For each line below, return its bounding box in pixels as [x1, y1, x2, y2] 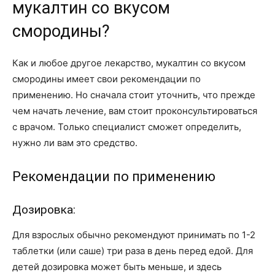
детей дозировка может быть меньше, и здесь [12, 260, 222, 273]
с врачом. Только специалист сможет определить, [12, 120, 241, 133]
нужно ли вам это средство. [12, 136, 137, 149]
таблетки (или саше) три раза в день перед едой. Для [12, 244, 253, 257]
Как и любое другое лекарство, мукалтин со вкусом [12, 56, 246, 69]
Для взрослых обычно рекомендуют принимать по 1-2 [12, 228, 255, 241]
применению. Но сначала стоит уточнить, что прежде [12, 88, 255, 101]
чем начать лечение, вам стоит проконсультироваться [12, 104, 257, 117]
